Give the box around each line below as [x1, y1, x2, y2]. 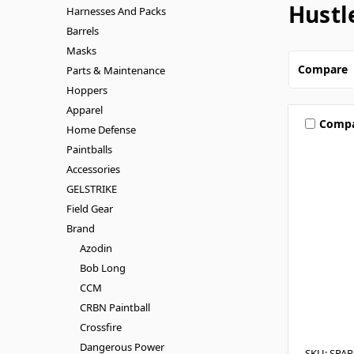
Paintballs [66, 141, 112, 156]
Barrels [66, 23, 99, 38]
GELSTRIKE [66, 181, 117, 196]
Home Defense [66, 122, 136, 137]
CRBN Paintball [79, 299, 150, 314]
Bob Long [79, 260, 126, 275]
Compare [297, 62, 348, 77]
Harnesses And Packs [66, 3, 166, 18]
